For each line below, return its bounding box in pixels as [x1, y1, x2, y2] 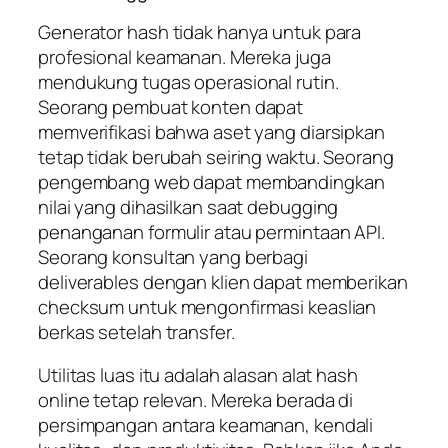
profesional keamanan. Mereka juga [38, 43, 331, 70]
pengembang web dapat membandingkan [38, 168, 385, 195]
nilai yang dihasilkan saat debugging [38, 193, 339, 220]
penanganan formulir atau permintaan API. [38, 218, 385, 245]
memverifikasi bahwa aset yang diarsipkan [38, 118, 385, 145]
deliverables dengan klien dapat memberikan [38, 268, 408, 295]
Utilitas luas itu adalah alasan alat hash [38, 362, 358, 389]
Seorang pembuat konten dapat [38, 93, 304, 120]
